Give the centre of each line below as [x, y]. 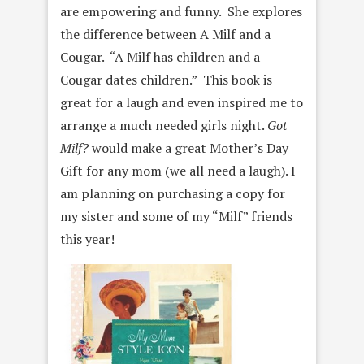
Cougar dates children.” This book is [166, 80]
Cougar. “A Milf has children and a [160, 57]
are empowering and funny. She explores [181, 11]
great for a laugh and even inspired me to [182, 102]
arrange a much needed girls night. [164, 125]
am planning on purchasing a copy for [173, 193]
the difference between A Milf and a [165, 34]
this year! [87, 239]
